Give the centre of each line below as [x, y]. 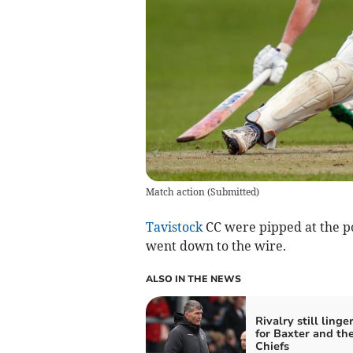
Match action [175, 192]
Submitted [233, 192]
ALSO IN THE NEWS [193, 279]
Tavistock [174, 227]
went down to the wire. [216, 246]
